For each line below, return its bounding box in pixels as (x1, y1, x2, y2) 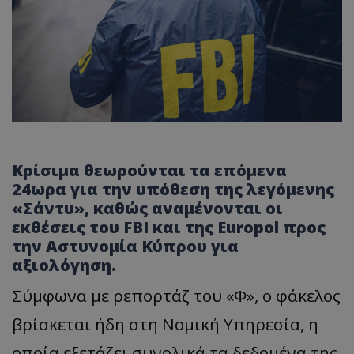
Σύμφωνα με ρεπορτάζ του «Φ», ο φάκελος (12, 284, 341, 307)
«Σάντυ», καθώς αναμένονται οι (12, 198, 283, 220)
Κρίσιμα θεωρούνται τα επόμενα (12, 160, 287, 182)
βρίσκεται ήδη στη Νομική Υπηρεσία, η (12, 313, 318, 336)
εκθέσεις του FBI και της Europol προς (12, 217, 326, 239)
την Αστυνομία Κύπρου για (12, 235, 239, 258)
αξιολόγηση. (12, 254, 116, 277)
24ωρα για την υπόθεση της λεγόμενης (12, 179, 334, 201)
